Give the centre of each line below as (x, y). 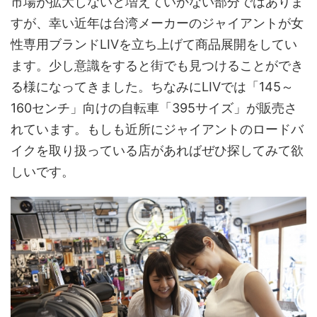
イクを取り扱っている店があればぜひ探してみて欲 (157, 151)
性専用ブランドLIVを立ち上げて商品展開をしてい (154, 45)
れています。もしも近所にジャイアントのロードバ (157, 129)
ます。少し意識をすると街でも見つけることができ (157, 66)
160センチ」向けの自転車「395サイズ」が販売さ (154, 108)
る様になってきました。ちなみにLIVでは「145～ (152, 87)
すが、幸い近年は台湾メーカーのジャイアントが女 (157, 23)
